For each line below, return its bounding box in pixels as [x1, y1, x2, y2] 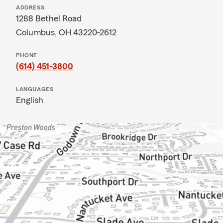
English [16, 96, 43, 105]
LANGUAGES [16, 86, 54, 92]
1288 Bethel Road [16, 14, 82, 23]
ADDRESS [16, 4, 45, 10]
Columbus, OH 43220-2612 [16, 28, 116, 37]
